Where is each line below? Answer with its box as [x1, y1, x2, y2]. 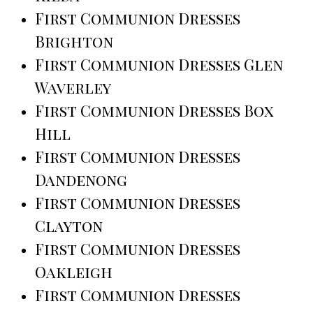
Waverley [35, 76, 111, 98]
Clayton [35, 214, 103, 236]
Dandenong [35, 168, 127, 190]
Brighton [35, 30, 113, 52]
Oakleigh [35, 261, 112, 282]
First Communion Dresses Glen [35, 53, 283, 75]
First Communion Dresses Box [35, 99, 274, 121]
